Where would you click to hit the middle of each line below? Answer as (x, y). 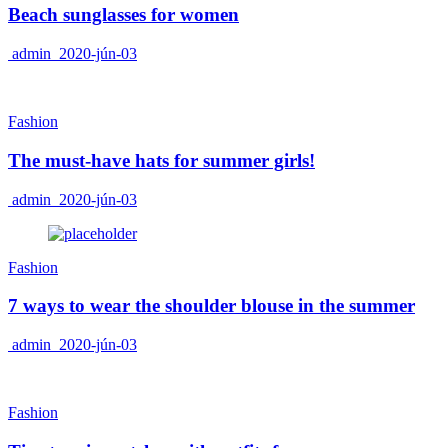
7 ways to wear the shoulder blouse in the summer (211, 306)
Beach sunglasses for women (123, 15)
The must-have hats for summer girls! (161, 160)
